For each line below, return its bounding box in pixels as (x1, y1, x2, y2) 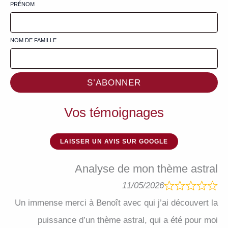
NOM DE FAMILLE (10, 37, 56, 43)
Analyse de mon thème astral (75, 162, 218, 176)
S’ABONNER (87, 77, 141, 88)
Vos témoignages (64, 105, 164, 120)
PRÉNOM (10, 1, 35, 7)
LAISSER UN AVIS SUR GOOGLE (60, 137, 168, 145)
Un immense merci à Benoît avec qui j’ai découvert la (15, 198, 218, 208)
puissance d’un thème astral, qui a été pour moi (38, 215, 218, 225)
